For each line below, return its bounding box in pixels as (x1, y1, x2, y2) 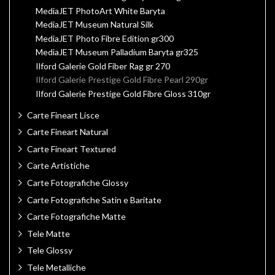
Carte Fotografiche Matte (27, 211, 126, 222)
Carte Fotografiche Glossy (27, 177, 128, 188)
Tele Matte (27, 228, 70, 239)
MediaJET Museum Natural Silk (36, 19, 153, 30)
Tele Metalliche (27, 262, 86, 273)
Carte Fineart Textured (27, 143, 116, 154)
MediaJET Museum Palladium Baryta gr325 (36, 47, 198, 58)
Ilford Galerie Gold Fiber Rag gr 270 (36, 60, 170, 71)
